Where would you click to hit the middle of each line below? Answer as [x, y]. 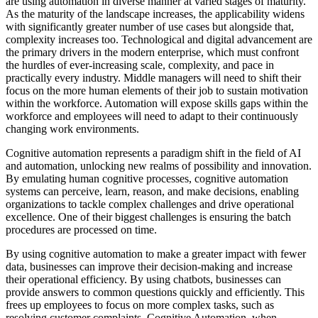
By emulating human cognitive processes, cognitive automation [147, 179]
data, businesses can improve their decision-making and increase [149, 267]
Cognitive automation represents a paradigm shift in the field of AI [153, 153]
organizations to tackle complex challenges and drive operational [150, 204]
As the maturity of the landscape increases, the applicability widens [155, 14]
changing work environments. [72, 129]
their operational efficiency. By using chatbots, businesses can [143, 280]
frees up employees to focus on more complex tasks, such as [140, 305]
